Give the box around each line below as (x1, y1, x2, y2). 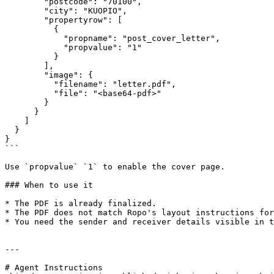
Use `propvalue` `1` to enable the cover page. (5, 162, 225, 171)
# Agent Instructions (5, 263, 103, 272)
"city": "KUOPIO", (5, 6, 44, 15)
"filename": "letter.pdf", (5, 80, 54, 89)
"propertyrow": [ (5, 15, 44, 24)
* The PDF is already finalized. (5, 199, 157, 208)
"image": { (5, 70, 44, 80)
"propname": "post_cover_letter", (5, 34, 64, 43)
